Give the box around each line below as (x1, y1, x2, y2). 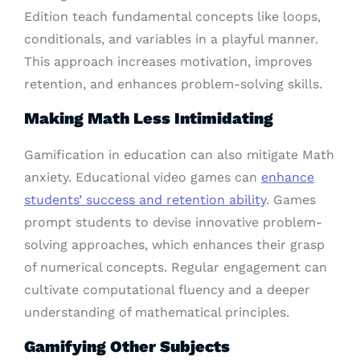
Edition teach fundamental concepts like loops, (24, 9, 321, 25)
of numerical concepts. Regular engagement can (24, 260, 327, 276)
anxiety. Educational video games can (24, 170, 261, 186)
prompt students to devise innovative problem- (24, 215, 322, 231)
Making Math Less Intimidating (24, 108, 273, 129)
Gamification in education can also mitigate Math (24, 147, 334, 163)
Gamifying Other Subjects (24, 337, 230, 357)
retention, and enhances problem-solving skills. (24, 76, 322, 92)
